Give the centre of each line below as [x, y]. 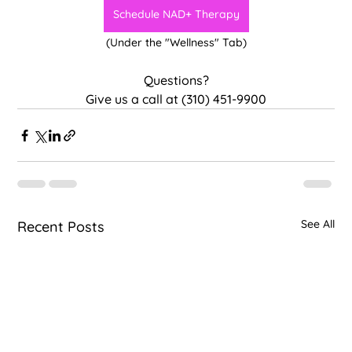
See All [317, 224]
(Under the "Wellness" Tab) [176, 43]
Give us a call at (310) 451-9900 [176, 99]
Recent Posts [61, 227]
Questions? [176, 81]
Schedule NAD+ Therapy [176, 15]
